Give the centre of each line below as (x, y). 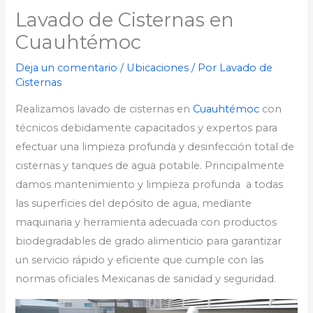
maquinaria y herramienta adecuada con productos (146, 223)
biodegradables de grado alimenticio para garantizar (149, 241)
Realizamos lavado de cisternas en (104, 109)
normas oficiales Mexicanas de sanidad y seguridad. (146, 279)
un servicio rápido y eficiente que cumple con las (140, 260)
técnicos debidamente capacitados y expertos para (147, 128)
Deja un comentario (67, 67)
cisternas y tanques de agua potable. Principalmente (150, 166)
